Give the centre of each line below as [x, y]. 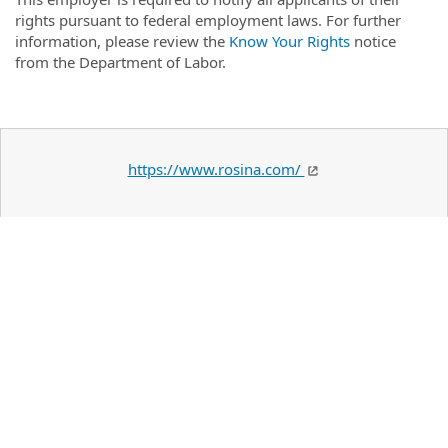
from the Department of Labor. [120, 62]
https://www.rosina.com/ [216, 169]
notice [373, 41]
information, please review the [122, 41]
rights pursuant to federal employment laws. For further [208, 20]
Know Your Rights [289, 41]
